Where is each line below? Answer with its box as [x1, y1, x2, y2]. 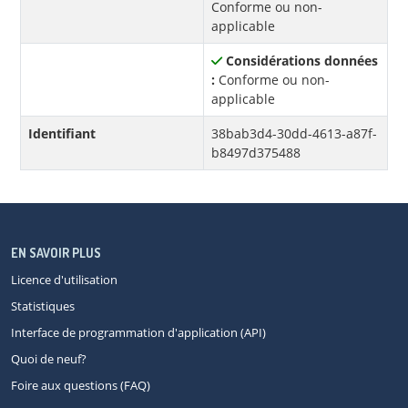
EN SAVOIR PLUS [11, 245, 101, 261]
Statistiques [11, 298, 75, 315]
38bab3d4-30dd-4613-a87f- [211, 125, 377, 143]
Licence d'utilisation [11, 271, 117, 289]
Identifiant [28, 125, 96, 143]
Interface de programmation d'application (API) [11, 324, 266, 342]
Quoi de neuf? [11, 351, 87, 368]
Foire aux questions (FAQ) [11, 377, 150, 394]
